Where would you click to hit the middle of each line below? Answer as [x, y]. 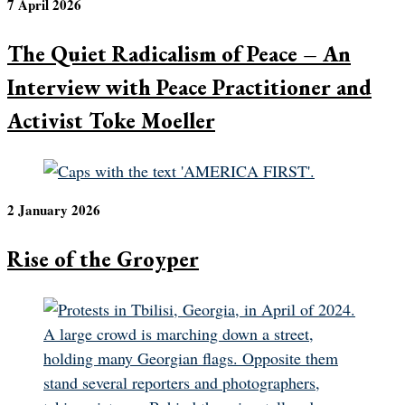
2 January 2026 [54, 209]
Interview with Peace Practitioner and [189, 87]
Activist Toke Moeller [111, 120]
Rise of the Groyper [103, 259]
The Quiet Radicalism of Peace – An [179, 53]
